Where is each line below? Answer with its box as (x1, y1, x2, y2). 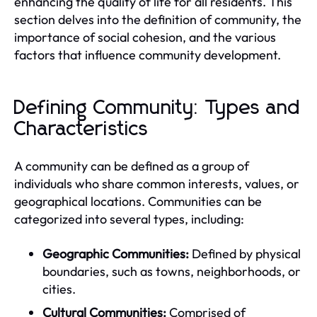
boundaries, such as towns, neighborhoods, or (42, 263, 301, 279)
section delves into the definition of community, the (14, 11, 301, 28)
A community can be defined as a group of (14, 157, 249, 174)
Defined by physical (189, 245, 301, 262)
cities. (42, 280, 76, 297)
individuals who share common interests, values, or (14, 175, 299, 192)
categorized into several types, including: (14, 210, 244, 227)
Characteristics (14, 119, 149, 139)
